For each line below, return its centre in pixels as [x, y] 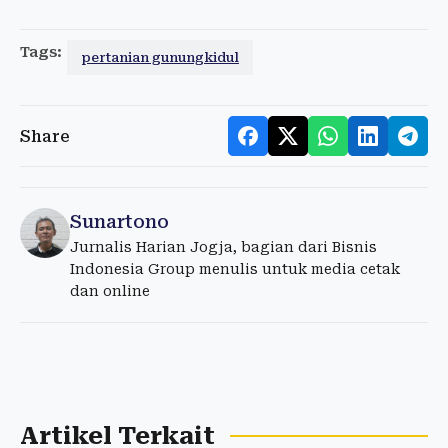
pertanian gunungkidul [160, 58]
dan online [110, 291]
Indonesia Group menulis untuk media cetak [235, 269]
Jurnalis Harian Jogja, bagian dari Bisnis [223, 247]
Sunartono [119, 222]
